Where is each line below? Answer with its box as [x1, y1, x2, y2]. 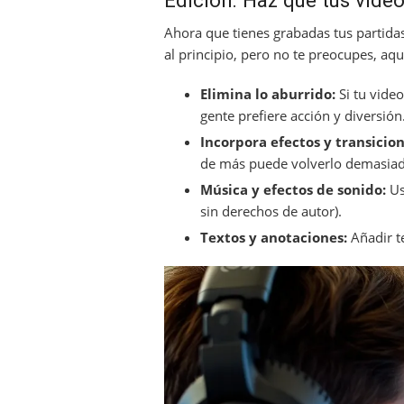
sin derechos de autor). [200, 201, 342, 220]
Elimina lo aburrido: [200, 84, 335, 103]
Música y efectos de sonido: [200, 179, 386, 198]
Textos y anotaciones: [200, 227, 347, 246]
